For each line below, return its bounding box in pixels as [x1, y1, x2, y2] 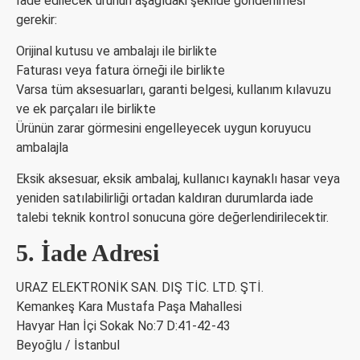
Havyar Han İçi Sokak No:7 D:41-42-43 [16, 318, 231, 333]
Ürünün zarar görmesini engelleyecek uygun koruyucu [16, 121, 311, 136]
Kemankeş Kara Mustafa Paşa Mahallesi [16, 299, 242, 314]
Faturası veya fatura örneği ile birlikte [16, 63, 225, 78]
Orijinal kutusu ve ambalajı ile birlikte [16, 43, 217, 59]
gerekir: [16, 12, 57, 27]
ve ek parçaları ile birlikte [16, 101, 156, 117]
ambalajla [16, 140, 68, 155]
